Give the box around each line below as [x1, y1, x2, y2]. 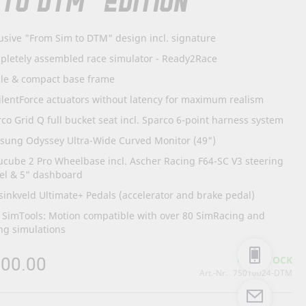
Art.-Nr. [199, 266, 227, 279]
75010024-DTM [233, 266, 292, 279]
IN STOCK [248, 253, 292, 266]
